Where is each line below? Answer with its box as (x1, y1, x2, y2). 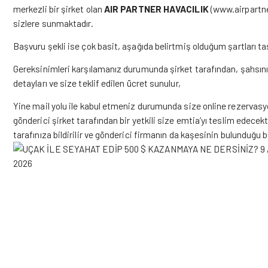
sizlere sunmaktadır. (13, 17, 93, 29)
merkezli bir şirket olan (13, 3, 105, 14)
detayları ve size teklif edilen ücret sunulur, (13, 77, 181, 89)
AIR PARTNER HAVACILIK (104, 3, 209, 14)
